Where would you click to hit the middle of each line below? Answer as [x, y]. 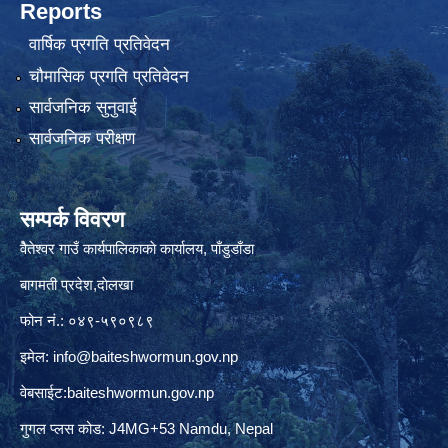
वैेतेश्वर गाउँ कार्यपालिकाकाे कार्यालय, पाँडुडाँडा [137, 249]
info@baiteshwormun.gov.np [145, 357]
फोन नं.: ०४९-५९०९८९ [87, 321]
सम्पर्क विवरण [72, 220]
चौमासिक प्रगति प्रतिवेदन [108, 76]
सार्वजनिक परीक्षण [81, 139]
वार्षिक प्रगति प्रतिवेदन [99, 45]
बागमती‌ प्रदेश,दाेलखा [76, 285]
